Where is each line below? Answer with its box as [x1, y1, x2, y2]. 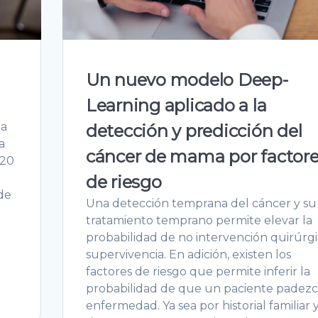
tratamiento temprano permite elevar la [85, 213, 312, 227]
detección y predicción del [85, 120, 302, 141]
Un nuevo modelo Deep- [85, 69, 288, 90]
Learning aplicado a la [85, 94, 267, 116]
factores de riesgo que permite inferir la [85, 264, 310, 278]
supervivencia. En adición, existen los [85, 247, 291, 261]
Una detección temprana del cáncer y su [85, 196, 317, 210]
